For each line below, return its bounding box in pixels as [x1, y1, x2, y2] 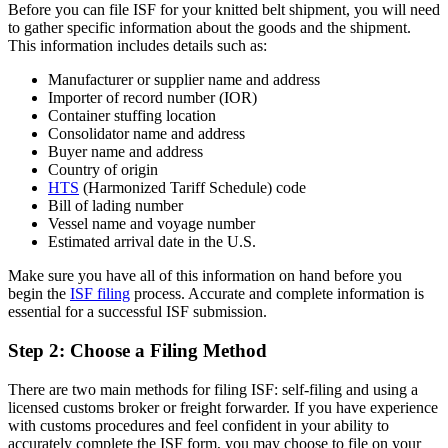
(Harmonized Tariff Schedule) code [79, 179, 306, 197]
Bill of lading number [48, 197, 183, 215]
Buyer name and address [48, 143, 203, 161]
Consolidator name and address [48, 125, 245, 143]
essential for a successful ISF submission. [8, 303, 267, 321]
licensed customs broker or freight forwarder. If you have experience [8, 398, 438, 416]
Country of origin [48, 161, 158, 179]
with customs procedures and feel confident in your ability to [8, 416, 389, 434]
